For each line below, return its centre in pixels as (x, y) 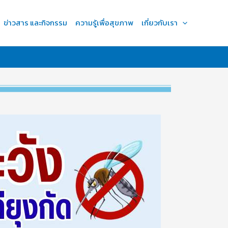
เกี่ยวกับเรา (160, 23)
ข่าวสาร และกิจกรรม (35, 23)
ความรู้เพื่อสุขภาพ (104, 23)
